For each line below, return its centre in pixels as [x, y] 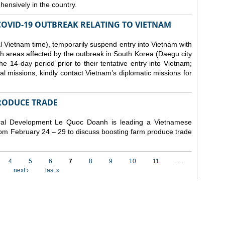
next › [21, 170]
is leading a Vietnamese [152, 122]
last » [52, 170]
